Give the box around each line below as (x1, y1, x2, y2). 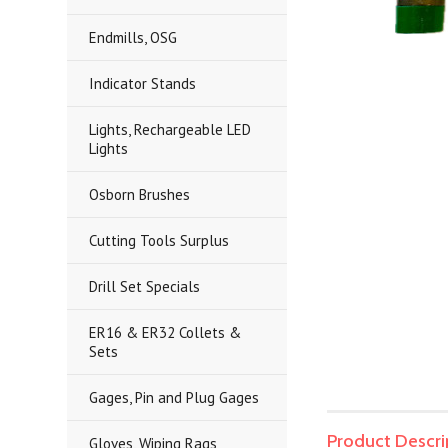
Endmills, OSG (89, 28, 178, 47)
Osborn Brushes (89, 185, 191, 204)
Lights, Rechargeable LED (89, 120, 252, 139)
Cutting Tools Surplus (89, 231, 230, 250)
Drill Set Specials (89, 277, 201, 296)
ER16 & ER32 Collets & (89, 323, 242, 342)
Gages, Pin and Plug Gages (89, 388, 260, 407)
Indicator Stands (89, 74, 197, 93)
